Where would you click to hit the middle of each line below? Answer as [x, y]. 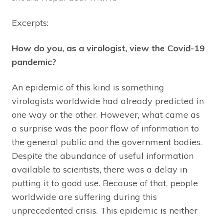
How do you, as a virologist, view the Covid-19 [108, 48]
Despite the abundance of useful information [103, 155]
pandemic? [34, 62]
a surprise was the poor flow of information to [105, 128]
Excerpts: [30, 22]
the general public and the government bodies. [107, 142]
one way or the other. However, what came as [106, 114]
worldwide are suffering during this [84, 197]
